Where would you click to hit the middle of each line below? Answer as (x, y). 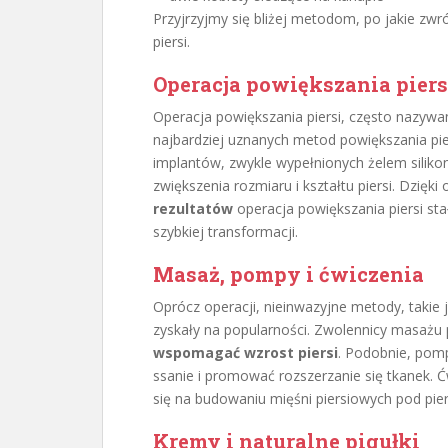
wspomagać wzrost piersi (245, 352)
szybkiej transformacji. (225, 231)
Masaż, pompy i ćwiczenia (288, 274)
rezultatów (193, 208)
